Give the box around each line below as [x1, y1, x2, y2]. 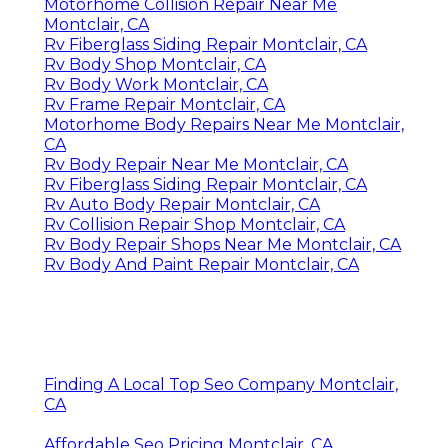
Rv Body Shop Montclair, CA [44, 54, 266, 74]
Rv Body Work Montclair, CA [44, 74, 268, 94]
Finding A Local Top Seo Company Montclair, [44, 374, 398, 394]
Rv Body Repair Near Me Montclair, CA [44, 154, 348, 174]
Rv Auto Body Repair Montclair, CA [44, 194, 320, 214]
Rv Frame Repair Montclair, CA [44, 94, 285, 114]
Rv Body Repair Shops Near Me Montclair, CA [44, 234, 401, 254]
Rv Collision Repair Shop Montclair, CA [44, 214, 345, 234]
